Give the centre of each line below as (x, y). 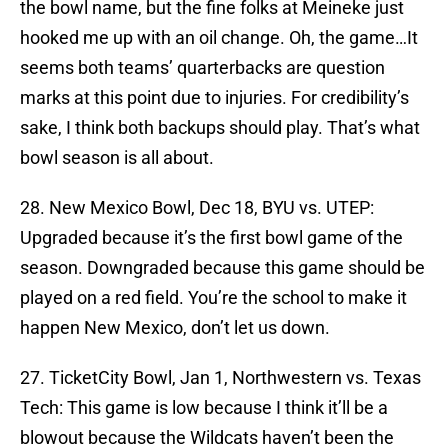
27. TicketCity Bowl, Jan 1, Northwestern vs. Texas (220, 378)
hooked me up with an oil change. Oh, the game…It (219, 38)
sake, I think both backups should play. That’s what (220, 128)
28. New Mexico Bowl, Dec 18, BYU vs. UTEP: (197, 208)
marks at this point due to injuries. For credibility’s (214, 98)
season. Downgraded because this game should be (222, 268)
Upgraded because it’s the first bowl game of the (211, 238)
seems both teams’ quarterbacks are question (202, 68)
